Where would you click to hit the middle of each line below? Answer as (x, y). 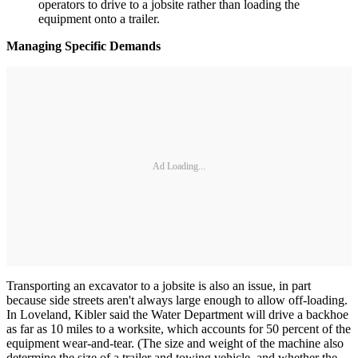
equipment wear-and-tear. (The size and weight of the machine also (175, 344)
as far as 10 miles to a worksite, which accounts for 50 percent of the (179, 329)
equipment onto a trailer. (99, 19)
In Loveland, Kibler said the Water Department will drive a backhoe (177, 315)
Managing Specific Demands (84, 46)
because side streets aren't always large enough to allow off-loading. (177, 300)
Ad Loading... (179, 166)
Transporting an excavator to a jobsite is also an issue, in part (159, 286)
